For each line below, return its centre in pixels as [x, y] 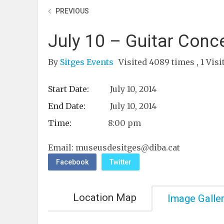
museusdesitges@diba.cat [128, 147]
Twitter [120, 162]
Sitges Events [88, 62]
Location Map [105, 197]
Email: [62, 147]
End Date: [67, 106]
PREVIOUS [72, 11]
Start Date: [68, 89]
